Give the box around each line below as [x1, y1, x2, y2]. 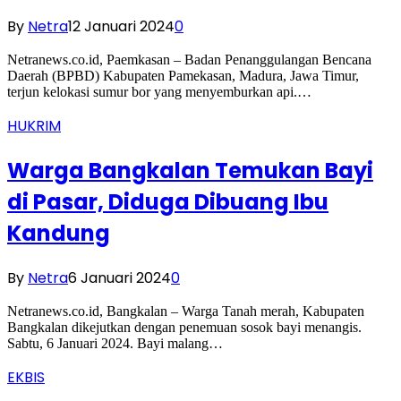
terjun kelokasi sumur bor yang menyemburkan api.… [7, 84, 311, 100]
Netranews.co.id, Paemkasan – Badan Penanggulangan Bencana [7, 52, 371, 68]
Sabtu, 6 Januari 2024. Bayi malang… [7, 336, 223, 352]
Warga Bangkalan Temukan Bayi [7, 156, 373, 186]
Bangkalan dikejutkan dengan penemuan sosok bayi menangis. [7, 320, 362, 336]
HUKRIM [7, 115, 61, 137]
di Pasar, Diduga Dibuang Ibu [7, 187, 328, 218]
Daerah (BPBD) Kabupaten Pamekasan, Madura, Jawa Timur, [7, 68, 359, 84]
